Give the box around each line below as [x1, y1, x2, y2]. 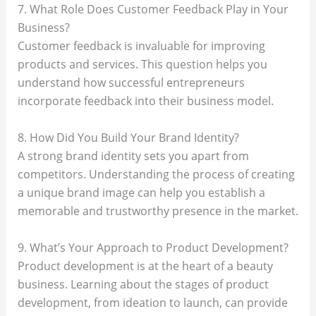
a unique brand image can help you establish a [17, 185, 265, 201]
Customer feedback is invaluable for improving [17, 38, 265, 54]
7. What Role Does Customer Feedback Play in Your [17, 1, 288, 18]
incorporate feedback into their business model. [17, 93, 274, 109]
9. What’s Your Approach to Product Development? [17, 239, 288, 255]
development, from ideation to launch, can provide [17, 294, 288, 310]
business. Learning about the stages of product [17, 276, 269, 292]
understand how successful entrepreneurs [17, 75, 245, 91]
